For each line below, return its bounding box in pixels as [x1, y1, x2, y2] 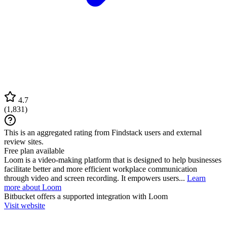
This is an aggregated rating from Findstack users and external [4, 128, 202, 137]
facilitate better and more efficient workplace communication [4, 164, 197, 173]
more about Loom [4, 182, 61, 192]
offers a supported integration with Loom [35, 192, 168, 201]
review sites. [4, 137, 44, 146]
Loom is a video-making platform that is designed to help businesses [4, 155, 221, 164]
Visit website [4, 201, 45, 210]
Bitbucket [4, 192, 35, 201]
